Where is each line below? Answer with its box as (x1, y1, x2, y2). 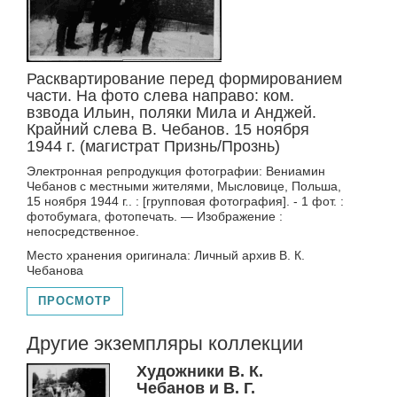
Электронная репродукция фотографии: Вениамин (27, 164, 325, 178)
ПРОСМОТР (38, 294, 113, 307)
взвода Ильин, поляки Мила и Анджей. (27, 104, 316, 121)
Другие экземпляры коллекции (27, 332, 303, 354)
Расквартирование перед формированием (27, 70, 342, 88)
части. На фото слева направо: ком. (27, 87, 294, 105)
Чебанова (27, 263, 83, 277)
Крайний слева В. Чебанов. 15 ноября (27, 121, 309, 138)
